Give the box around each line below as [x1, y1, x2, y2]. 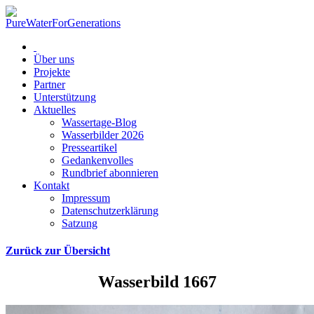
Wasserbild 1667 [97, 272, 217, 291]
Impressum [62, 192, 110, 204]
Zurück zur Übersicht [6, 245, 110, 257]
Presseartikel [62, 142, 117, 153]
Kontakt [34, 179, 69, 191]
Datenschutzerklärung [62, 205, 158, 217]
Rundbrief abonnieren [62, 167, 158, 179]
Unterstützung [34, 91, 96, 103]
